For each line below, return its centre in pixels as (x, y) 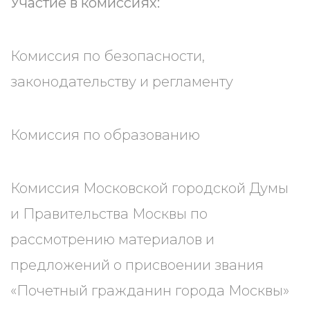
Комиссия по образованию (105, 135)
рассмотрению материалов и (112, 239)
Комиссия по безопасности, (108, 56)
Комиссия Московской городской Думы (149, 188)
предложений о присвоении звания (137, 265)
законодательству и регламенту (122, 82)
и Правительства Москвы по (109, 214)
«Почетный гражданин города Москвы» (150, 291)
